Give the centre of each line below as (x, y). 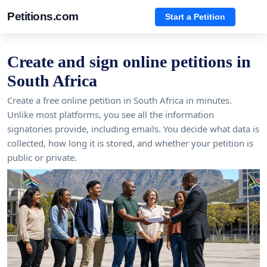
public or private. (42, 157)
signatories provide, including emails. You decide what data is (133, 129)
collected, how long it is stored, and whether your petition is (130, 143)
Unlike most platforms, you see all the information (111, 114)
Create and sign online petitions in (129, 62)
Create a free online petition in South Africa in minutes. (119, 100)
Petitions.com (43, 16)
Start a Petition (195, 16)
